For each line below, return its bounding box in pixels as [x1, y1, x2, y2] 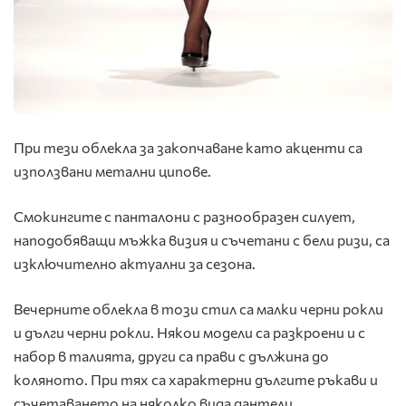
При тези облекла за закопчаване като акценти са [14, 138, 362, 156]
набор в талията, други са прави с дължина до [14, 346, 329, 364]
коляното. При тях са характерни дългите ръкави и [14, 370, 378, 388]
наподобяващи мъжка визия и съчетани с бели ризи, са [14, 230, 390, 248]
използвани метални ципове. [14, 161, 211, 179]
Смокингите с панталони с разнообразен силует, [14, 207, 355, 225]
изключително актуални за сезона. [14, 254, 256, 272]
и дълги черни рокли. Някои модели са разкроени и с [14, 323, 365, 341]
